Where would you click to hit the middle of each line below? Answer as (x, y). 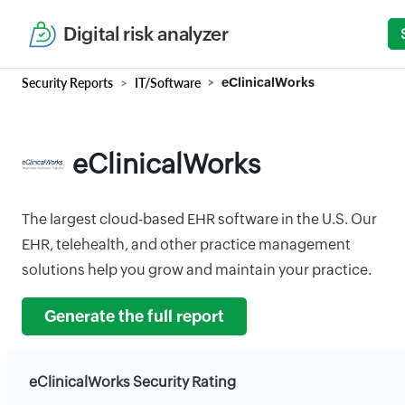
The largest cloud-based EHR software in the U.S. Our (199, 219)
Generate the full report (134, 316)
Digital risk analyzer (146, 34)
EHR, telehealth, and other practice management (186, 245)
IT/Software (168, 83)
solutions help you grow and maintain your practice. (197, 270)
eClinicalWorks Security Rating (132, 382)
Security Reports (67, 83)
